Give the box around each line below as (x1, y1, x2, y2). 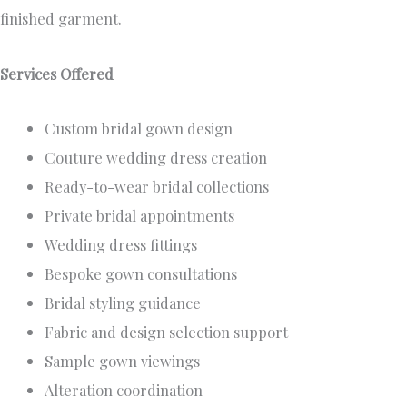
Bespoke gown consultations (45, 263, 238, 284)
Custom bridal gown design (45, 118, 233, 139)
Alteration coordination (45, 380, 203, 401)
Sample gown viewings (45, 351, 201, 372)
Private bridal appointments (45, 205, 235, 226)
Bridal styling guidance (45, 293, 202, 313)
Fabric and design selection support (45, 322, 289, 342)
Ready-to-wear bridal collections (45, 176, 270, 197)
